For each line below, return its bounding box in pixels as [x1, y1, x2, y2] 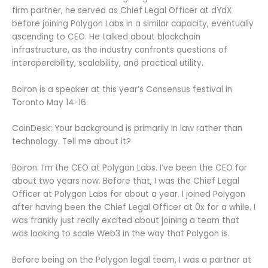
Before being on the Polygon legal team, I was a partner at [12, 254, 251, 266]
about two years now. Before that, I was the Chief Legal [12, 175, 239, 187]
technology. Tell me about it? [12, 136, 131, 148]
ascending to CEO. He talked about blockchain [12, 31, 200, 42]
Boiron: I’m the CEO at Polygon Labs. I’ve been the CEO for [12, 162, 247, 174]
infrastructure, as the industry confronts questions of [12, 44, 227, 56]
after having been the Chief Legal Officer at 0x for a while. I [12, 202, 255, 214]
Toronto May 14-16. [12, 96, 88, 108]
